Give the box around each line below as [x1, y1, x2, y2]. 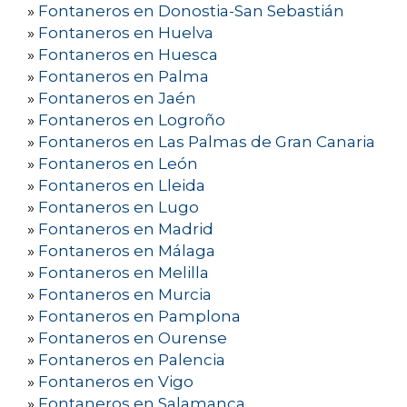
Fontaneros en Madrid [38, 220, 213, 239]
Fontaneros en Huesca [38, 45, 218, 65]
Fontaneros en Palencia [38, 351, 225, 370]
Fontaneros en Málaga [38, 242, 215, 261]
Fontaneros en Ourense [38, 329, 227, 348]
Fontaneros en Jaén [38, 89, 196, 108]
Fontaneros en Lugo [38, 198, 199, 217]
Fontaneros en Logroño [38, 111, 225, 130]
